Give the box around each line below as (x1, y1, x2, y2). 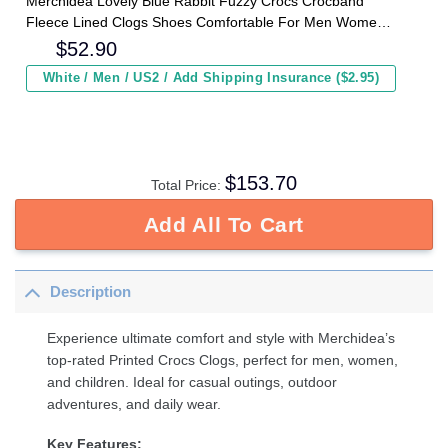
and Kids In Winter (26, 34, 142, 51)
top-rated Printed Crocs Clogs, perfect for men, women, (47, 352, 399, 369)
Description (50, 282, 132, 300)
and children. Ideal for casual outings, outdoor (47, 374, 338, 391)
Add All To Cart (143, 212, 305, 236)
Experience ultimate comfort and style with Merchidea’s (47, 330, 396, 347)
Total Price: (151, 176, 225, 193)
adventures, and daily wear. (47, 396, 222, 413)
